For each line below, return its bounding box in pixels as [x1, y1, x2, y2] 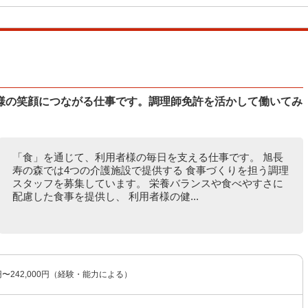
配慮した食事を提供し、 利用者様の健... [12, 190, 199, 202]
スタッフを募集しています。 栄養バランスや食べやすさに [12, 177, 283, 189]
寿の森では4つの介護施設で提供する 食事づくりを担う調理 [12, 164, 289, 176]
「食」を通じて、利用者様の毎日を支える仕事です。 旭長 [12, 151, 283, 163]
